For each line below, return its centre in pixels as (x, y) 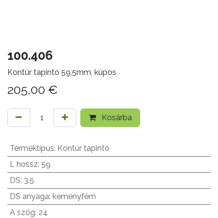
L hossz (24, 164)
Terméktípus (32, 148)
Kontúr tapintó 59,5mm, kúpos (62, 73)
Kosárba (116, 118)
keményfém (74, 197)
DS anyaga (29, 197)
